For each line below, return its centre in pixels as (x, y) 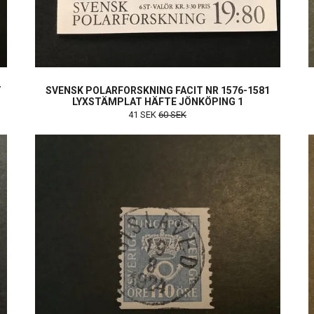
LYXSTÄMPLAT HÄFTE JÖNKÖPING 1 (157, 102)
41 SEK (143, 115)
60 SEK (172, 115)
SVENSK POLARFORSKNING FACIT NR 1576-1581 (157, 91)
